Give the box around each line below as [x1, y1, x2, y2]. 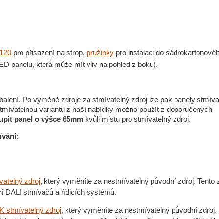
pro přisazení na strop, [11, 48, 87, 57]
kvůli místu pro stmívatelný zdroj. [83, 115, 191, 123]
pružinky [87, 48, 114, 57]
